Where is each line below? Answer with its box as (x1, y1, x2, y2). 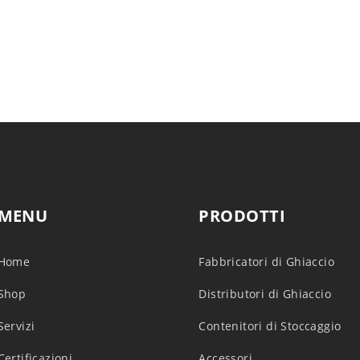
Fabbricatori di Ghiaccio (198, 254, 334, 269)
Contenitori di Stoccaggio (198, 318, 342, 333)
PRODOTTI (198, 205, 285, 227)
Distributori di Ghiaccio (198, 286, 331, 301)
